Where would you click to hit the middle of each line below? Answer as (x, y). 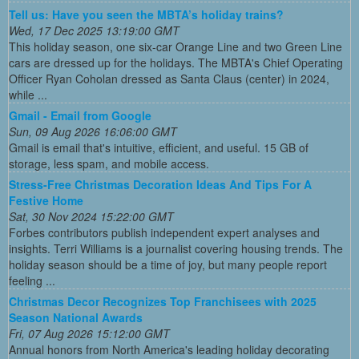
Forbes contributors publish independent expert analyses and (164, 232)
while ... (28, 94)
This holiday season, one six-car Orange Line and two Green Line (175, 46)
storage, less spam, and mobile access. (109, 163)
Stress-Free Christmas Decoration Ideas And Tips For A (160, 184)
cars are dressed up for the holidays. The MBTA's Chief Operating (176, 62)
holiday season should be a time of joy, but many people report (168, 264)
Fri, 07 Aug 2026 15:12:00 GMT (89, 333)
